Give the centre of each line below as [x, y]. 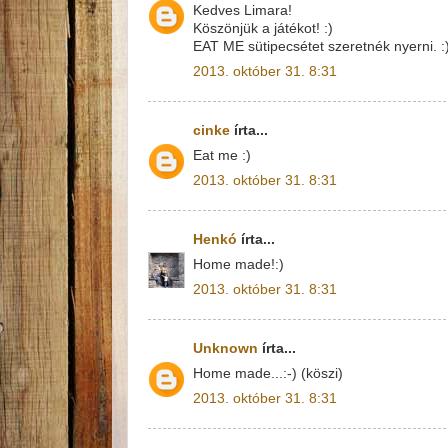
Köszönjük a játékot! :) [263, 28]
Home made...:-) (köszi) [268, 373]
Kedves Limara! [242, 10]
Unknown [225, 348]
